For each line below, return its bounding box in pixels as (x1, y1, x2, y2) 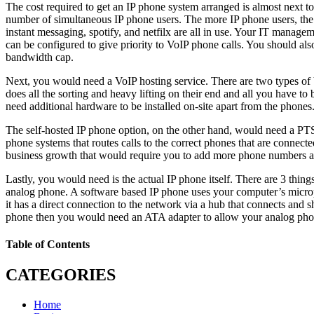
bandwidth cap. (6, 50, 76, 63)
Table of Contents (6, 238, 90, 251)
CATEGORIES (6, 266, 116, 285)
